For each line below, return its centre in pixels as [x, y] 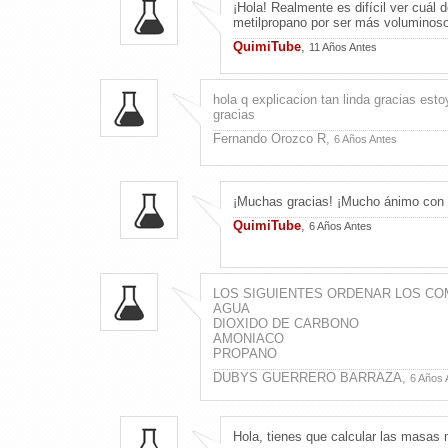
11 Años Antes [342, 46]
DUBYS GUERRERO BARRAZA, [311, 377]
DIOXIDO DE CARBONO [285, 323]
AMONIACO [248, 338]
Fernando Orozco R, [273, 138]
